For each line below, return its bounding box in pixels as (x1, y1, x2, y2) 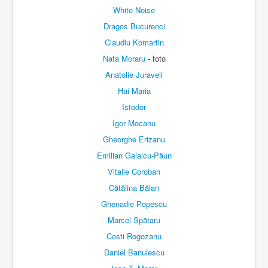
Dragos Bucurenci (103, 20, 165, 32)
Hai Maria (117, 85, 151, 97)
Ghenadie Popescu (101, 198, 167, 210)
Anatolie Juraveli (105, 69, 163, 81)
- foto (145, 53, 166, 65)
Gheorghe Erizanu (103, 133, 165, 145)
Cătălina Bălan (109, 182, 159, 194)
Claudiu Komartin (104, 36, 164, 48)
